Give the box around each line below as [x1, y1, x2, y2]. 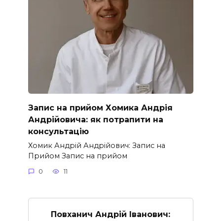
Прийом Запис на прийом [28, 151, 127, 160]
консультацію [28, 126, 89, 136]
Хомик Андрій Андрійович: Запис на [28, 141, 165, 150]
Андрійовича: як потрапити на [28, 114, 163, 124]
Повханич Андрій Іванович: [51, 209, 170, 219]
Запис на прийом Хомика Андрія [28, 103, 173, 112]
